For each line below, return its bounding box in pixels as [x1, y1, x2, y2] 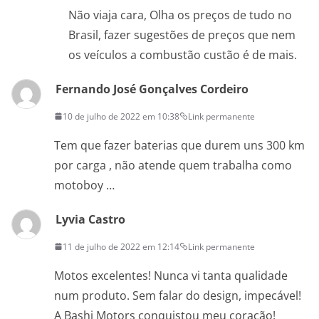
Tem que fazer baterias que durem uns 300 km [54, 137, 305, 153]
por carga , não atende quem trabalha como [54, 157, 292, 173]
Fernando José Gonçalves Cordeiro [56, 80, 249, 97]
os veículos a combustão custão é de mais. [68, 46, 297, 63]
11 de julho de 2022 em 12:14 [63, 240, 179, 253]
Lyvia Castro [56, 211, 125, 227]
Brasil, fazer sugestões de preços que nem [68, 26, 296, 43]
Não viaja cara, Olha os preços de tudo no [68, 6, 292, 23]
